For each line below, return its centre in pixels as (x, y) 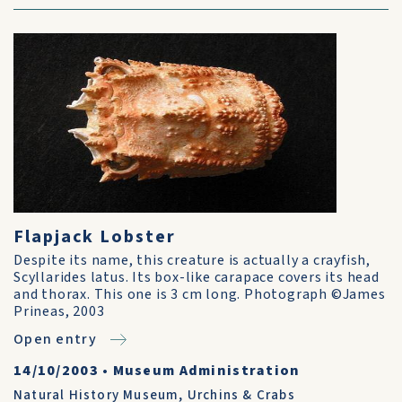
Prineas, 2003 (59, 311)
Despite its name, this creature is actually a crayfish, (192, 260)
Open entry (55, 339)
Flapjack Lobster (95, 237)
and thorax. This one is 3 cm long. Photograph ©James (200, 294)
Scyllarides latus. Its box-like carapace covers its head (197, 277)
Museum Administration (206, 371)
